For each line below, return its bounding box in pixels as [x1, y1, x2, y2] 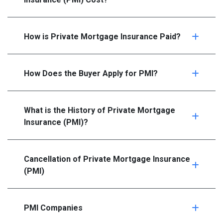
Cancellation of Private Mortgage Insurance [24, 154, 190, 164]
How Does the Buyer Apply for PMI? [24, 69, 158, 79]
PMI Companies [24, 203, 83, 213]
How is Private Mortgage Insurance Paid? [24, 32, 181, 42]
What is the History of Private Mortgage [24, 106, 175, 115]
